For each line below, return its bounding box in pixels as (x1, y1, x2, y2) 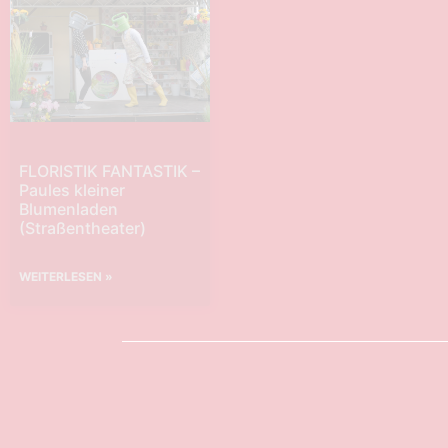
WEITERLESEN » (19, 269, 113, 285)
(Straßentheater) (19, 218, 146, 239)
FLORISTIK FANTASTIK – (19, 161, 200, 182)
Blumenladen (19, 199, 118, 220)
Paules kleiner (19, 180, 125, 201)
